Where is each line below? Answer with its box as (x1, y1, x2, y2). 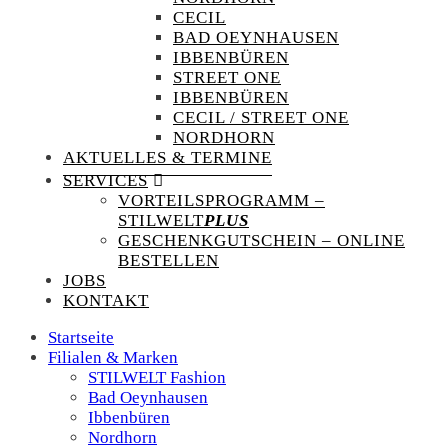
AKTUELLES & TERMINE (63, 147, 272, 167)
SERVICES (63, 170, 148, 190)
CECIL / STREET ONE (173, 107, 349, 127)
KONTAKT (63, 290, 149, 310)
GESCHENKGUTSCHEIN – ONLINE (118, 230, 405, 250)
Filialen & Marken (48, 347, 178, 367)
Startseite (48, 327, 114, 347)
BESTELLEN (118, 250, 219, 270)
